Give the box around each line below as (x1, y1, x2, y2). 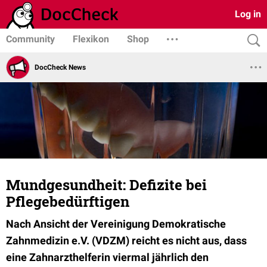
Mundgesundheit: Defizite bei (6, 175, 207, 194)
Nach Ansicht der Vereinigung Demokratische (6, 218, 226, 230)
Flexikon (73, 33, 109, 45)
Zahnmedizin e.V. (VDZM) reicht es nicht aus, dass (6, 234, 247, 247)
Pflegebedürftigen (6, 192, 129, 211)
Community (6, 33, 55, 45)
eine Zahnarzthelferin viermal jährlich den (6, 251, 209, 263)
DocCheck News (35, 63, 86, 72)
